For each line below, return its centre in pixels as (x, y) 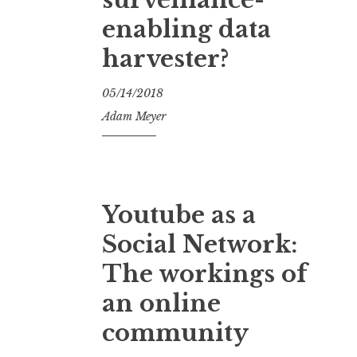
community (175, 333)
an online (161, 303)
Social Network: (200, 244)
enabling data (186, 29)
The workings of (204, 274)
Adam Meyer (134, 116)
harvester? (165, 59)
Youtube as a (179, 215)
